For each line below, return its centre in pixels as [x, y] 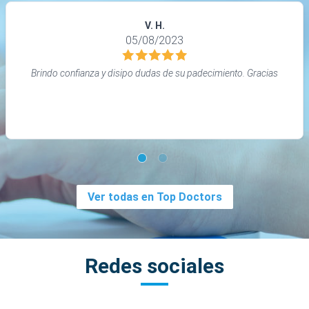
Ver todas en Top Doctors [154, 197]
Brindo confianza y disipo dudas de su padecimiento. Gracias [154, 73]
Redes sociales [154, 266]
